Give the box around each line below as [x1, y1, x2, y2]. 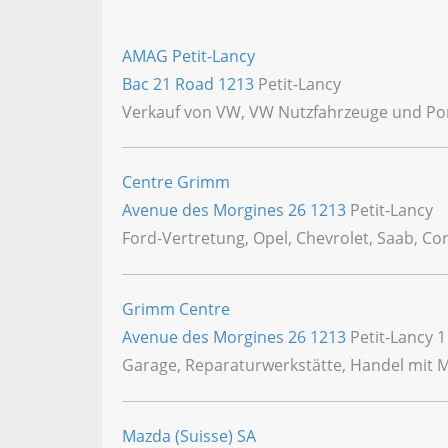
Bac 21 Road [122, 72, 218, 95]
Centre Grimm [122, 171, 230, 194]
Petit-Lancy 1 [346, 326, 446, 349]
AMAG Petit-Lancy [122, 44, 255, 67]
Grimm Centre [122, 298, 230, 321]
